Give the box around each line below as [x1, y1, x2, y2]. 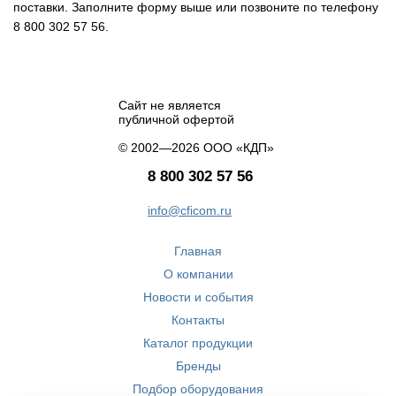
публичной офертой [118, 111, 234, 126]
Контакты [171, 312, 225, 327]
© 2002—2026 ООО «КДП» [118, 140, 274, 155]
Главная [174, 243, 222, 258]
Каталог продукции [143, 335, 253, 350]
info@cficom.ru [148, 202, 232, 217]
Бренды [175, 358, 221, 373]
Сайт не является [118, 97, 221, 112]
